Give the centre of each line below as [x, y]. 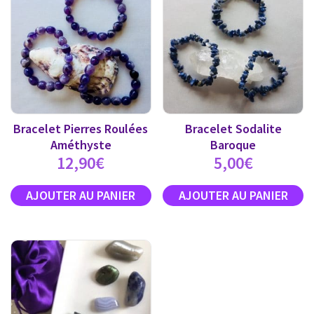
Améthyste [81, 144]
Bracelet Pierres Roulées [81, 128]
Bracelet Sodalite [233, 128]
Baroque [233, 144]
